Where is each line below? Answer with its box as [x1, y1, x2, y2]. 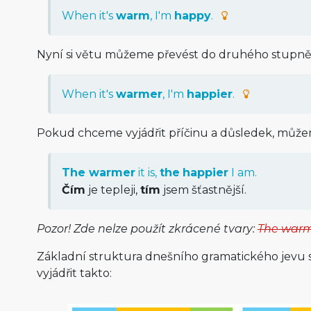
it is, [135, 166, 160, 180]
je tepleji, [85, 183, 140, 197]
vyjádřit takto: [36, 267, 112, 280]
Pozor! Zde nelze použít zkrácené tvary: [36, 222, 258, 236]
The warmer [61, 166, 135, 180]
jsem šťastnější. [160, 183, 246, 197]
